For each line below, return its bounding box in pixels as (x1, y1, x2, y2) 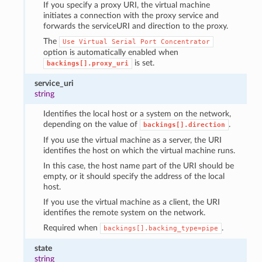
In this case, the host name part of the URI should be (43, 161, 234, 170)
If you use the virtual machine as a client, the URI (43, 197, 220, 206)
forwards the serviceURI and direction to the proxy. (43, 21, 228, 30)
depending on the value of (43, 119, 140, 129)
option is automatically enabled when (43, 47, 178, 57)
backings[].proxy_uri (46, 59, 129, 67)
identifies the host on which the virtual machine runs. (43, 146, 235, 155)
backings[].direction (143, 120, 225, 129)
